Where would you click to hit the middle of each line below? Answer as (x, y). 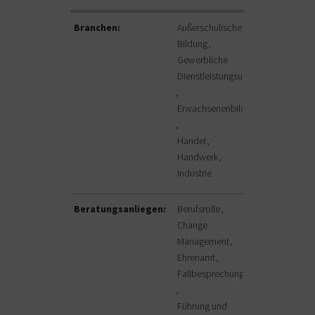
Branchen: (97, 28)
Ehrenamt (197, 258)
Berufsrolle (200, 209)
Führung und (202, 306)
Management (204, 242)
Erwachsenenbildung (219, 109)
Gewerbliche (202, 60)
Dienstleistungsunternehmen (234, 76)
